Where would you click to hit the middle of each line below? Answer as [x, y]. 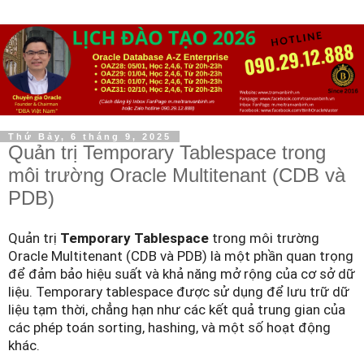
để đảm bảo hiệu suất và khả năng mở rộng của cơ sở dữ [182, 273]
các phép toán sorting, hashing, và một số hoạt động [169, 327]
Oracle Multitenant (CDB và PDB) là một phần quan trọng [181, 256]
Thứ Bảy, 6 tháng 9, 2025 [90, 136]
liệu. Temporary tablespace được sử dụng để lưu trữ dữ [179, 291]
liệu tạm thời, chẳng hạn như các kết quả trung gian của [177, 309]
